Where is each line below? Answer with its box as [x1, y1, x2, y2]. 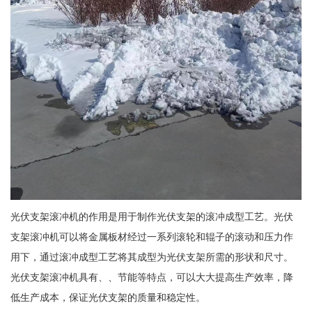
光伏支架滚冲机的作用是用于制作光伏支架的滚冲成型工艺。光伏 [10, 211, 293, 223]
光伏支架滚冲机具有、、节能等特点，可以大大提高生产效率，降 [10, 272, 293, 283]
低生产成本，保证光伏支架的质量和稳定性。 [10, 292, 205, 304]
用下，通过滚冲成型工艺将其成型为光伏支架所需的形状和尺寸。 [10, 251, 293, 263]
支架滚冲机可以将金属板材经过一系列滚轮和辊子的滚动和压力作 [10, 231, 293, 243]
